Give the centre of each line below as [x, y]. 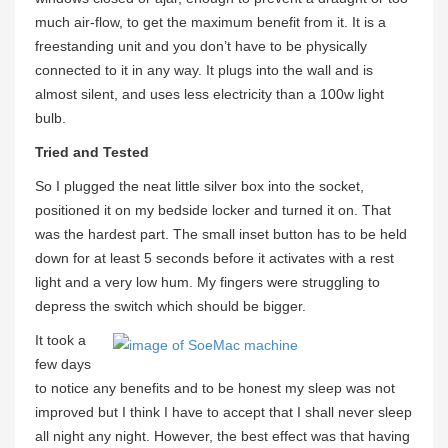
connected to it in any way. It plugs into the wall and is [204, 70]
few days [63, 364]
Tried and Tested [92, 152]
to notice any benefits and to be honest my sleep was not [215, 388]
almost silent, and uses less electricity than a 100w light [209, 94]
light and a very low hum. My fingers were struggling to [207, 282]
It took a [60, 340]
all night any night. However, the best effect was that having [222, 436]
